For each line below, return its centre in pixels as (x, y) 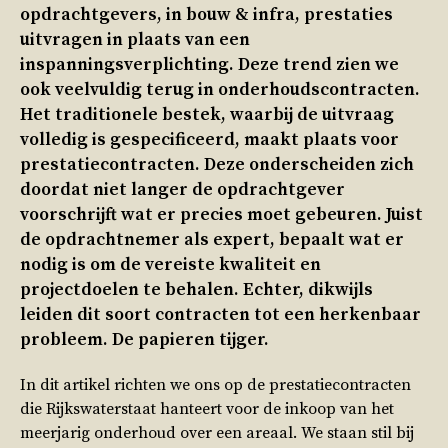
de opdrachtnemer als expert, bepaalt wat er (212, 240)
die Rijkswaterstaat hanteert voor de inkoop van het (207, 409)
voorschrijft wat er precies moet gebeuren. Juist (221, 215)
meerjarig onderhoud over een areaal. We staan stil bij (217, 433)
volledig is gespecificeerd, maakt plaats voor (209, 140)
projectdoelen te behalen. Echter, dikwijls (196, 290)
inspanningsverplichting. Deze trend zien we (209, 65)
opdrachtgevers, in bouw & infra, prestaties (206, 15)
